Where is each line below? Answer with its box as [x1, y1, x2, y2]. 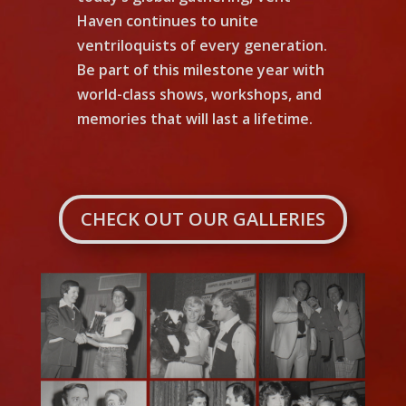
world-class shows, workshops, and [76, 84, 322, 105]
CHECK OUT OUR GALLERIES [80, 207, 325, 232]
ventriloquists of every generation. [76, 35, 327, 56]
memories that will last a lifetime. [76, 109, 313, 130]
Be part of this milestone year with [76, 60, 324, 81]
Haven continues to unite [76, 11, 258, 32]
